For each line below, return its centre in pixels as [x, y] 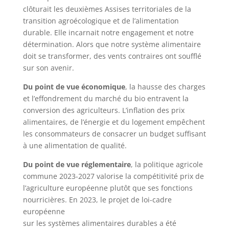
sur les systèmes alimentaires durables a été [99, 223]
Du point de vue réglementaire [77, 164]
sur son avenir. [48, 67]
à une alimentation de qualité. [75, 145]
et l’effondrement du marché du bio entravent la [106, 98]
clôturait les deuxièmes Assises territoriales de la [107, 9]
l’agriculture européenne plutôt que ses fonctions [108, 188]
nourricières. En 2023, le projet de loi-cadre [97, 199]
